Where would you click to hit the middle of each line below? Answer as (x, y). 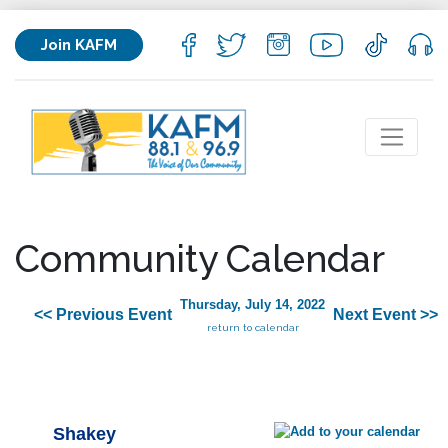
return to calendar (252, 328)
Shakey (84, 434)
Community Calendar (200, 258)
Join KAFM (79, 44)
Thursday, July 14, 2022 (252, 305)
